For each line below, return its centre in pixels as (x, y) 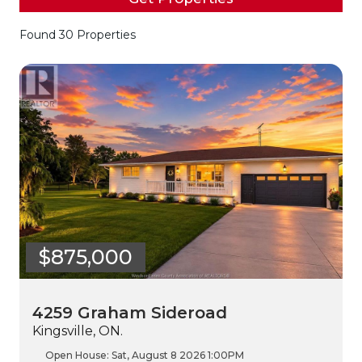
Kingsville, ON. (78, 331)
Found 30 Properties (78, 35)
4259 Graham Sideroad (130, 313)
